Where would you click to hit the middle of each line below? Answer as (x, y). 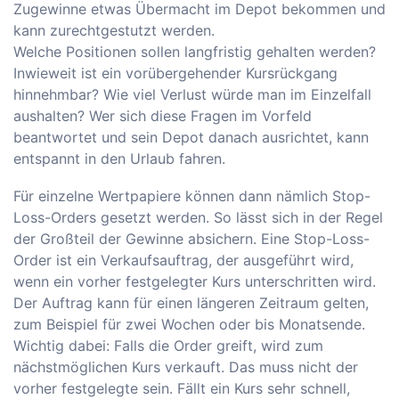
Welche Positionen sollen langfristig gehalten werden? (195, 52)
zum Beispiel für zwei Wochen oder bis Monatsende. (189, 325)
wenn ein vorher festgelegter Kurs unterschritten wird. (195, 282)
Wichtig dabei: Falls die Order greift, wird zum (168, 346)
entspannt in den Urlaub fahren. (119, 159)
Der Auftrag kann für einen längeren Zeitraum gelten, (191, 303)
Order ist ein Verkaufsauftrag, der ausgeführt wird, (183, 261)
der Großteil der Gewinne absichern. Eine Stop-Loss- (191, 239)
